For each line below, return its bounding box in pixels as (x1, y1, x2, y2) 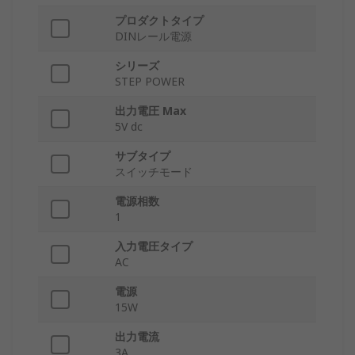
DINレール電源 (115, 29, 192, 44)
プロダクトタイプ (115, 13, 204, 29)
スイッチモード (115, 164, 193, 180)
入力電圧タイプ (115, 239, 193, 254)
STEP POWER (115, 74, 185, 90)
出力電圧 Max (115, 103, 186, 119)
